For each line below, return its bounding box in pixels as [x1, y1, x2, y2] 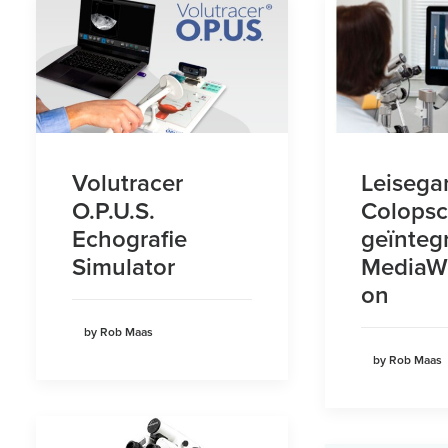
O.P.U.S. [72, 192, 155, 228]
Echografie [72, 220, 187, 256]
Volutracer [72, 164, 183, 200]
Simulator [72, 248, 175, 284]
